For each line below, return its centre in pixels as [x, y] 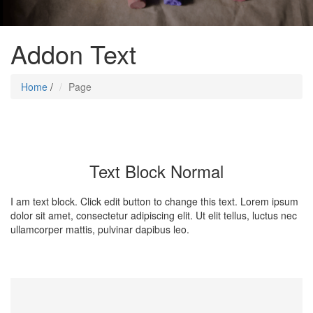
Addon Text [73, 54]
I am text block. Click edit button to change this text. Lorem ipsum [154, 202]
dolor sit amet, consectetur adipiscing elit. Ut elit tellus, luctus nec [154, 216]
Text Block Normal [156, 171]
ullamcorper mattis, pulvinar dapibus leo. [100, 230]
